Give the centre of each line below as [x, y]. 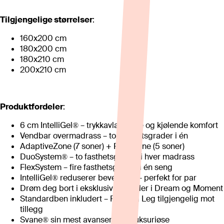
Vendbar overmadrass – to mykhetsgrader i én [104, 136]
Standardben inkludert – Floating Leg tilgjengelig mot [117, 199]
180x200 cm [43, 49]
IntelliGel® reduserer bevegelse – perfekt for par [108, 178]
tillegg [31, 209]
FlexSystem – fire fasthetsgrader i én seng [96, 167]
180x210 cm [42, 59]
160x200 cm [43, 38]
